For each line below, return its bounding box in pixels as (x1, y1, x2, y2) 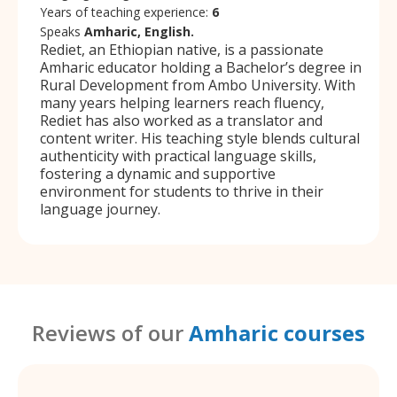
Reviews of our (32, 318, 189, 348)
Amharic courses (189, 318, 365, 348)
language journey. (40, 199, 160, 220)
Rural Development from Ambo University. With (40, 75, 355, 96)
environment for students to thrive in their (40, 182, 323, 202)
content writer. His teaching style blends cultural (40, 128, 360, 149)
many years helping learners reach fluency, (40, 93, 324, 113)
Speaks (40, 23, 84, 41)
